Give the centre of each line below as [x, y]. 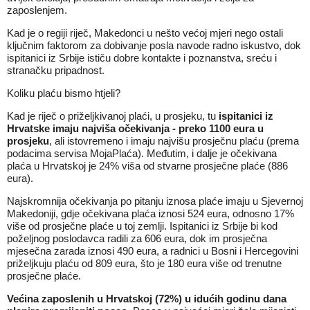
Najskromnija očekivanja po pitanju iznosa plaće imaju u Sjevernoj [155, 201]
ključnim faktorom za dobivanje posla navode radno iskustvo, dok [154, 45]
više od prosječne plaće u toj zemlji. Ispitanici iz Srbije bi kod [142, 226]
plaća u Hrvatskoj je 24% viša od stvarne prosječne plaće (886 [147, 166]
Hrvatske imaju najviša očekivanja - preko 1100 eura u [135, 128]
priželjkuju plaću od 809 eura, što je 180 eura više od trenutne [144, 263]
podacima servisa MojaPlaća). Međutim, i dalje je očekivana [142, 153]
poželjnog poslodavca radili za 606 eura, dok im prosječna [137, 238]
